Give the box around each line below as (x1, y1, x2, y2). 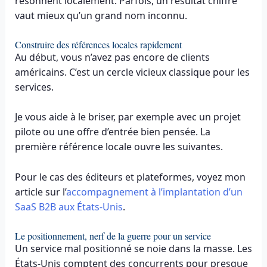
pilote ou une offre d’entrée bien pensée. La (14, 125, 210, 139)
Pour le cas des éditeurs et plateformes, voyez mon (14, 170, 246, 184)
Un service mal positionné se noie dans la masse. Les (14, 241, 252, 255)
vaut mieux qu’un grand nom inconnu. (14, 9, 187, 23)
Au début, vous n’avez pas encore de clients (14, 50, 210, 64)
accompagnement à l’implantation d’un (66, 185, 243, 199)
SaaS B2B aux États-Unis (14, 200, 123, 214)
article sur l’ (14, 185, 66, 199)
